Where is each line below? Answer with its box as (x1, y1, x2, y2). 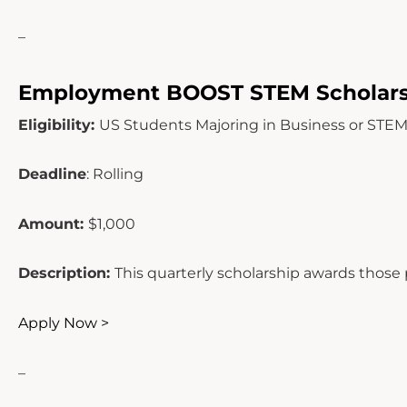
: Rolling (86, 165, 144, 184)
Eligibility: (18, 115, 99, 134)
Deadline (18, 165, 86, 184)
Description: (18, 264, 114, 283)
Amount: (18, 214, 88, 233)
